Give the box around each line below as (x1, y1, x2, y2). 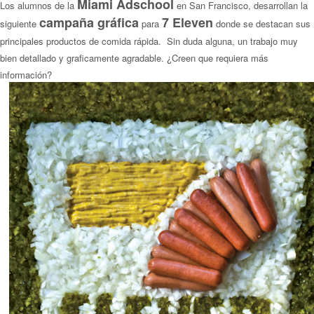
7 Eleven (162, 13, 213, 32)
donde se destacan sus (216, 17, 310, 31)
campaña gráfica (39, 13, 139, 32)
